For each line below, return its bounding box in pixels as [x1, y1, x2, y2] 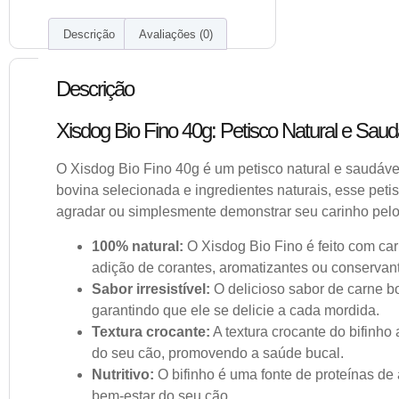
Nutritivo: [92, 366, 154, 382]
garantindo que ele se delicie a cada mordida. [92, 302, 379, 318]
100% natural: [92, 238, 183, 254]
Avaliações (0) [138, 27, 213, 41]
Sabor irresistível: [92, 281, 210, 297]
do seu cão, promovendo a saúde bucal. [92, 345, 344, 361]
